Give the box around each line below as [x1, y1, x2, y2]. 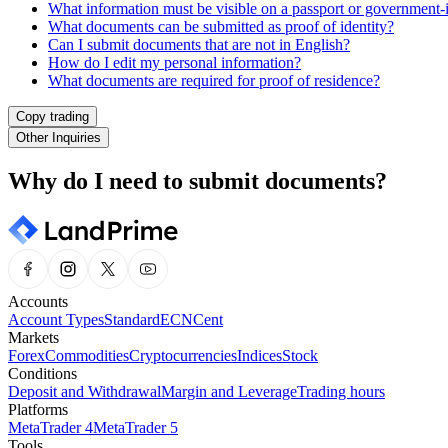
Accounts [8, 292, 68, 310]
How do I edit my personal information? [48, 53, 301, 71]
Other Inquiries [16, 129, 101, 145]
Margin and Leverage [161, 382, 297, 400]
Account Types [8, 310, 104, 328]
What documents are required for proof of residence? [48, 71, 380, 89]
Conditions [8, 364, 77, 382]
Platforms [8, 400, 68, 418]
